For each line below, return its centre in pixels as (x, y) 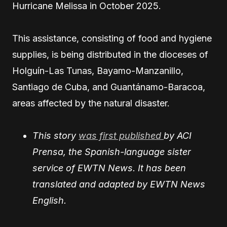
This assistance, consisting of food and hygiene (112, 38)
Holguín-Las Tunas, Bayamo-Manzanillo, (98, 71)
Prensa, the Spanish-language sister (112, 152)
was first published (121, 136)
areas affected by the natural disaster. (91, 103)
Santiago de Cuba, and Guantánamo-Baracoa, (109, 87)
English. (49, 200)
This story (55, 136)
